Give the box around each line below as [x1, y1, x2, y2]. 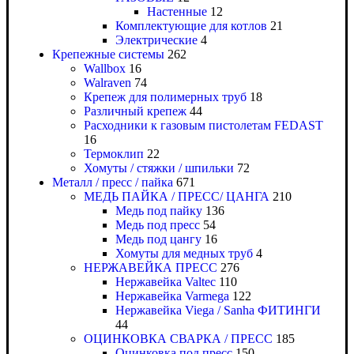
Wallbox [84, 62, 126, 76]
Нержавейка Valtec [115, 275, 216, 289]
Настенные [147, 5, 207, 19]
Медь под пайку [115, 204, 202, 218]
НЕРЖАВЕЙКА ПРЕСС [84, 261, 217, 275]
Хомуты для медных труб [115, 247, 253, 261]
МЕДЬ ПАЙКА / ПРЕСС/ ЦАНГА [84, 190, 269, 204]
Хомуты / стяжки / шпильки [84, 161, 234, 175]
